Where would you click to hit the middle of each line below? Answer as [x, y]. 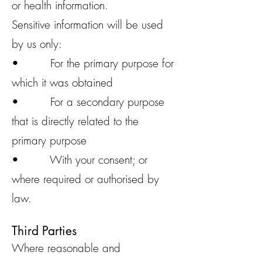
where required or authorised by [85, 179]
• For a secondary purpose [88, 102]
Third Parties [44, 231]
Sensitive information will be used [87, 25]
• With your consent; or [80, 160]
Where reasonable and [66, 248]
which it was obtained [62, 82]
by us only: [37, 44]
